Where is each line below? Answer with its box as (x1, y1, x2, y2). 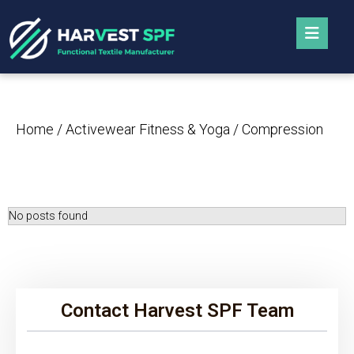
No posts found (9, 209, 88, 222)
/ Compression (230, 120, 323, 137)
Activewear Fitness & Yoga (66, 120, 230, 137)
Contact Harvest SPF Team (60, 299, 294, 322)
